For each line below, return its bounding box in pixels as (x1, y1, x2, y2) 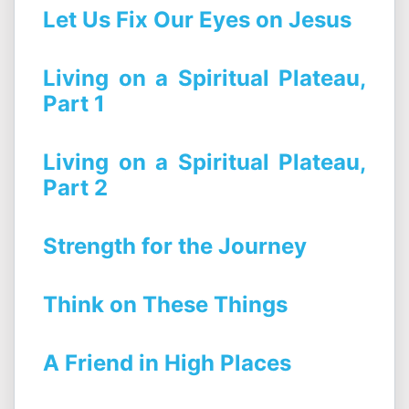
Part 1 (43, 90, 105, 118)
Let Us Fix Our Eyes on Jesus (43, 6, 351, 34)
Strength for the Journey (43, 233, 307, 260)
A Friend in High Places (43, 350, 291, 377)
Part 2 (43, 174, 108, 202)
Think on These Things (43, 291, 288, 319)
